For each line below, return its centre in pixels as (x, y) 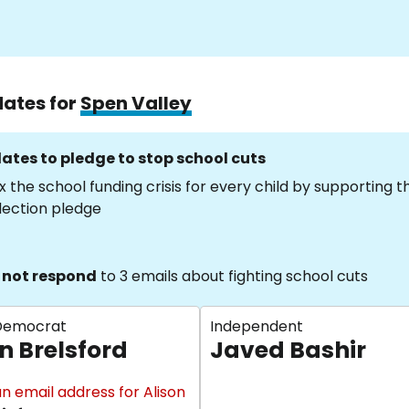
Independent (257, 326)
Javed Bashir (288, 350)
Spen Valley (136, 103)
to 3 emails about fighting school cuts (232, 276)
